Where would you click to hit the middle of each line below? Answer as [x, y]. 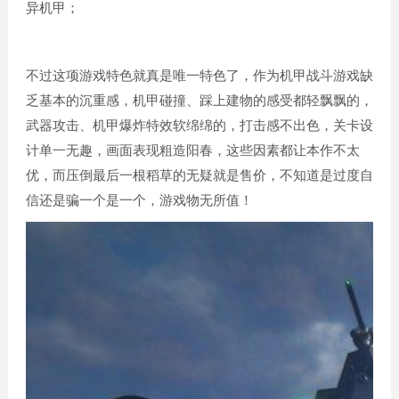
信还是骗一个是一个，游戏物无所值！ [139, 200]
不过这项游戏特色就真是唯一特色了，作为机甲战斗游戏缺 [199, 75]
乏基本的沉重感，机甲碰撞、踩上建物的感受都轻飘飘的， [199, 100]
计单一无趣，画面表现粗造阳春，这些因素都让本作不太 [192, 150]
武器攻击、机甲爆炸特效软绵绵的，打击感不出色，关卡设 [199, 125]
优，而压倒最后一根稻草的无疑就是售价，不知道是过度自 [199, 175]
